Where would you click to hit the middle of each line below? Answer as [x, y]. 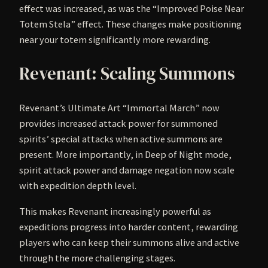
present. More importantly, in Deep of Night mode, [125, 155]
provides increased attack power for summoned [118, 124]
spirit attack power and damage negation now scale [127, 170]
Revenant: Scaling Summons [127, 74]
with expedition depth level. [78, 186]
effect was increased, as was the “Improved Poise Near [132, 8]
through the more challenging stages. [97, 258]
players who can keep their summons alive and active [129, 242]
